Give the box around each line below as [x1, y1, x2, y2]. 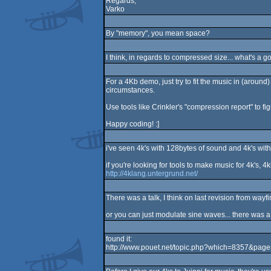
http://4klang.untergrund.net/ [105, 169, 198, 178]
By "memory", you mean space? [105, 29, 210, 38]
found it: [105, 235, 132, 243]
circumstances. [105, 86, 155, 94]
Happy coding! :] [105, 120, 159, 128]
